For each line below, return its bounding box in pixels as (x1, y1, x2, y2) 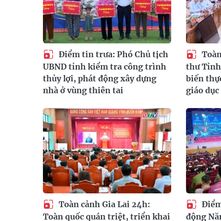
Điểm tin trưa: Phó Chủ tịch (57, 49, 168, 60)
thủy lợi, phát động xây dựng (43, 73, 156, 83)
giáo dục (186, 85, 219, 95)
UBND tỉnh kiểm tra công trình (43, 61, 166, 72)
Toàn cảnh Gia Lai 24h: (57, 199, 150, 210)
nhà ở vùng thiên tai (43, 85, 123, 95)
